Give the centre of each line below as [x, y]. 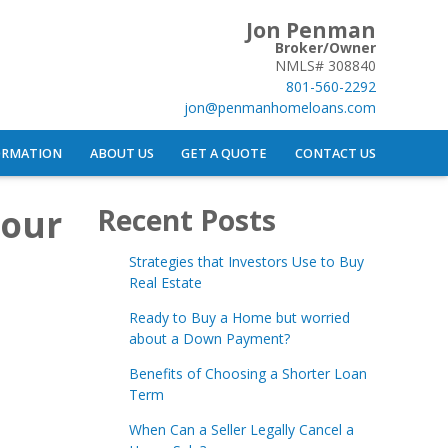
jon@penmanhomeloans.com [280, 107]
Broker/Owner [325, 47]
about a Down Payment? [209, 339]
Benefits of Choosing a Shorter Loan [247, 374]
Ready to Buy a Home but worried [239, 318]
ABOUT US [121, 153]
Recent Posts [186, 220]
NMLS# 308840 [325, 65]
